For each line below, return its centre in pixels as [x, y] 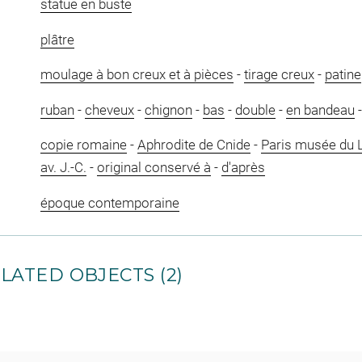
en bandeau [320, 109]
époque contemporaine [109, 202]
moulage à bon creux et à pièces [137, 75]
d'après [243, 168]
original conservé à [154, 168]
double [255, 109]
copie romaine [83, 145]
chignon [168, 109]
